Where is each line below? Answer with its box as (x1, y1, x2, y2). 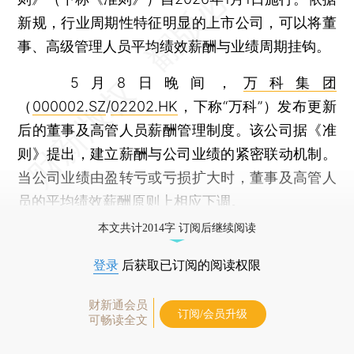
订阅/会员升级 (178, 307, 247, 320)
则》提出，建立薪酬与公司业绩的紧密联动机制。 (17, 145, 337, 162)
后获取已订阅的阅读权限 (119, 258, 261, 272)
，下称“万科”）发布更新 (178, 97, 337, 115)
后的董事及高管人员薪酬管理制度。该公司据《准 (17, 121, 337, 138)
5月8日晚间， (17, 73, 243, 91)
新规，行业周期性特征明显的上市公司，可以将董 (17, 13, 337, 31)
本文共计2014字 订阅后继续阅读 (98, 221, 256, 234)
